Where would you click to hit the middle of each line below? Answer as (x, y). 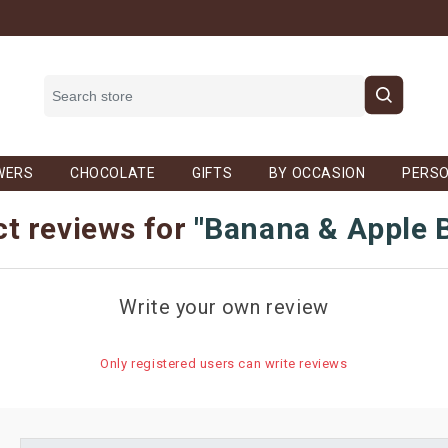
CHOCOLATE (113, 173)
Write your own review (224, 307)
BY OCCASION (317, 173)
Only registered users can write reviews (224, 363)
